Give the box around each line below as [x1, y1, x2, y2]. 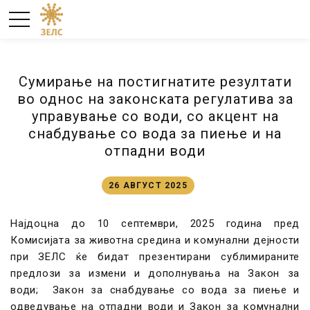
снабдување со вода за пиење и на [28, 125, 282, 142]
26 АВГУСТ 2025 [109, 181, 188, 190]
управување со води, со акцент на [31, 108, 279, 125]
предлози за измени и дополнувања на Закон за [10, 267, 300, 280]
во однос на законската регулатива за [17, 91, 293, 107]
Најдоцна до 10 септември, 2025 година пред [10, 217, 300, 230]
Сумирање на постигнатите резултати [18, 73, 292, 90]
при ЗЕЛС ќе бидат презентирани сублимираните [10, 250, 300, 263]
